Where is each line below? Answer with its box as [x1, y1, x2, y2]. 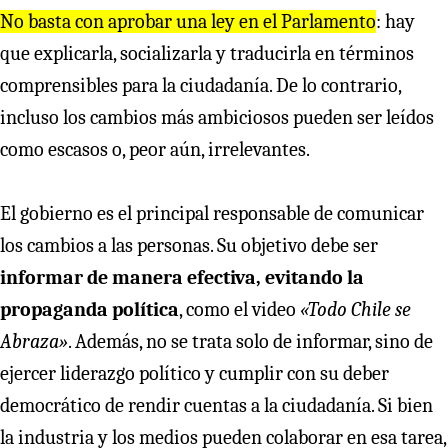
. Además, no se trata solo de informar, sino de [68, 329, 433, 353]
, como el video [179, 297, 300, 321]
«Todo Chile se [300, 297, 411, 321]
